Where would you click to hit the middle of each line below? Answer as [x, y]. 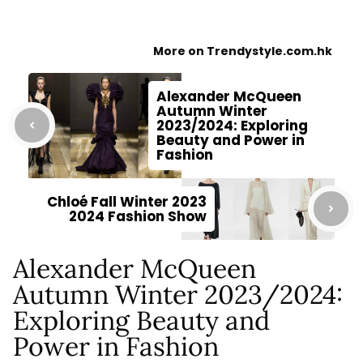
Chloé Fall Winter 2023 [127, 201]
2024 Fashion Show [138, 216]
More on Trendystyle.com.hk [243, 51]
